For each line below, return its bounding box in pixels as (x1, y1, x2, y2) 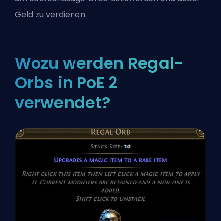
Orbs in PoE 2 (15, 72, 118, 94)
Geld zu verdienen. (15, 9, 87, 21)
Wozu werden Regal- (15, 52, 184, 74)
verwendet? (15, 91, 110, 114)
